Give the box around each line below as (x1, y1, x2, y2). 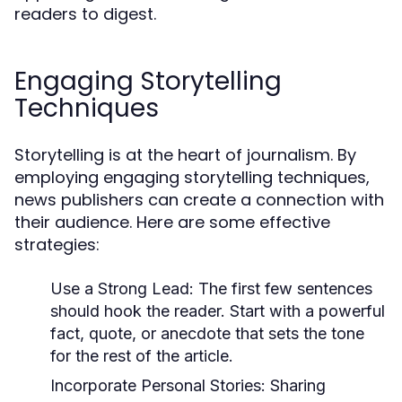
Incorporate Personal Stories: (50, 376, 266, 395)
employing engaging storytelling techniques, (14, 166, 370, 188)
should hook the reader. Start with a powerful (50, 301, 385, 320)
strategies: (14, 233, 100, 256)
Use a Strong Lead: (50, 279, 194, 298)
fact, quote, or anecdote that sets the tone (50, 324, 364, 343)
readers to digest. (14, 3, 156, 25)
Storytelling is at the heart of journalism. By (14, 144, 356, 166)
